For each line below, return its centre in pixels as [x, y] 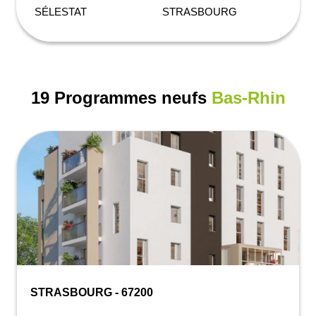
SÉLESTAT [61, 12]
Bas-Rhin [248, 97]
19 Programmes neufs [121, 97]
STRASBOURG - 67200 [92, 292]
